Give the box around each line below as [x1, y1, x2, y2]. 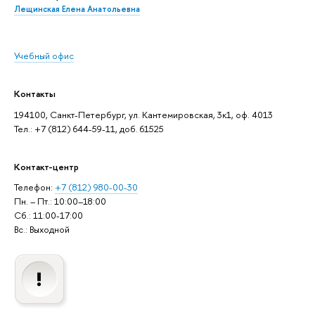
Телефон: [14, 181, 55, 194]
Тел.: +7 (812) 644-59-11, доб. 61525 [14, 122, 164, 135]
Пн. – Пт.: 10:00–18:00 [14, 195, 106, 208]
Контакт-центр [14, 160, 79, 173]
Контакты [14, 87, 56, 101]
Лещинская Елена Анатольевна [14, 4, 140, 15]
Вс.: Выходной [14, 223, 70, 236]
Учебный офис [14, 49, 74, 63]
